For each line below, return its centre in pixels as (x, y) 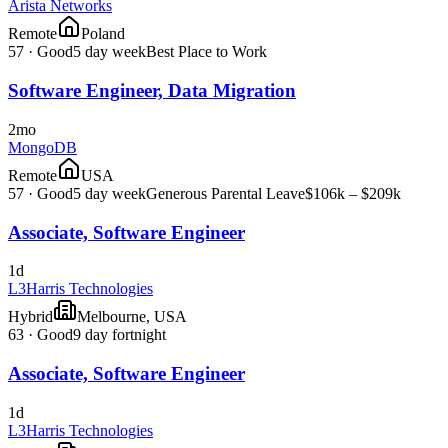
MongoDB (42, 147)
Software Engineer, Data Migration (152, 91)
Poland (103, 34)
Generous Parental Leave (225, 193)
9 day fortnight (119, 335)
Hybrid (30, 317)
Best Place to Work (206, 52)
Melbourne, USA (132, 317)
